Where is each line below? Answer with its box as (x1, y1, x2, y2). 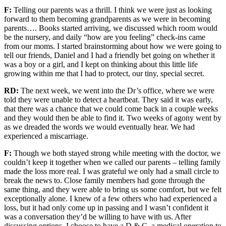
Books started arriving (39, 24, 109, 32)
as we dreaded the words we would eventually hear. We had (4, 123, 195, 131)
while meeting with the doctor (112, 149, 207, 157)
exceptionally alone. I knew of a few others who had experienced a (4, 194, 217, 203)
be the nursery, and (4, 33, 66, 41)
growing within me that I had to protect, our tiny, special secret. (4, 69, 204, 78)
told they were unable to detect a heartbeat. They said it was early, (4, 95, 213, 104)
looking (188, 6, 212, 14)
